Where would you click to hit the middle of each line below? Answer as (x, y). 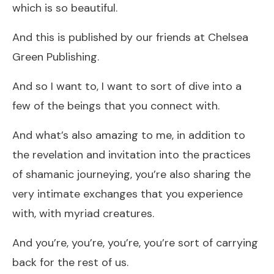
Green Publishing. (56, 57)
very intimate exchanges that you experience (128, 194)
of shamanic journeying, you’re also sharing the (131, 174)
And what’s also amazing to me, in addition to (129, 135)
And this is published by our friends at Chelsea (130, 37)
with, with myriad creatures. (83, 213)
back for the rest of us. (70, 262)
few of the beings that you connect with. (116, 106)
